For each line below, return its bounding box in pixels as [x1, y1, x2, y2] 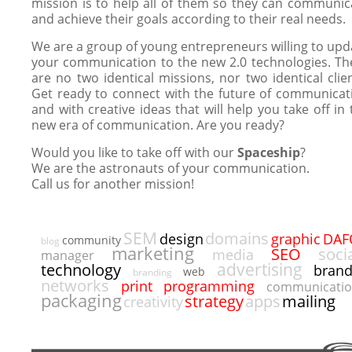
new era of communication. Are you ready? [31, 116, 284, 134]
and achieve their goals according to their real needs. [31, 10, 346, 27]
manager [41, 247, 94, 264]
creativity [123, 292, 183, 311]
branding [132, 266, 172, 279]
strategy [185, 291, 244, 312]
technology [41, 259, 121, 280]
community [61, 233, 121, 247]
